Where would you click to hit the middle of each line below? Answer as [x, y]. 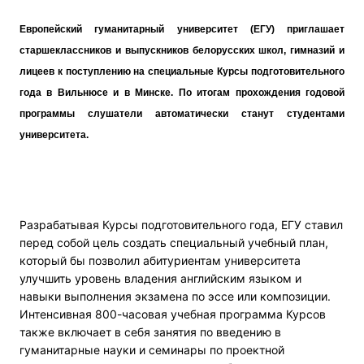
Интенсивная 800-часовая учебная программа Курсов [173, 314]
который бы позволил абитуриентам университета [160, 261]
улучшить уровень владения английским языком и [160, 279]
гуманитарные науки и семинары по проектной [152, 350]
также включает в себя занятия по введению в [150, 332]
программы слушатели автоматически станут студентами [182, 114]
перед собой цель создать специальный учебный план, [174, 243]
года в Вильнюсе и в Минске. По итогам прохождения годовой [182, 93]
